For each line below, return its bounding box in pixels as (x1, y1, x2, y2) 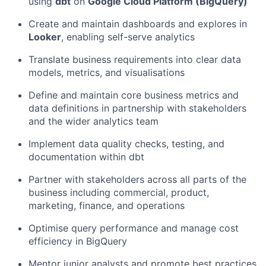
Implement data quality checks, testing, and (28, 138, 224, 150)
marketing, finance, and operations (28, 199, 185, 211)
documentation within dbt (28, 151, 144, 163)
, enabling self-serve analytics (61, 31, 195, 43)
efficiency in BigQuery (28, 235, 127, 247)
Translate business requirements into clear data (28, 53, 241, 65)
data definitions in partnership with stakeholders (28, 102, 246, 114)
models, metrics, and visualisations (28, 66, 185, 78)
